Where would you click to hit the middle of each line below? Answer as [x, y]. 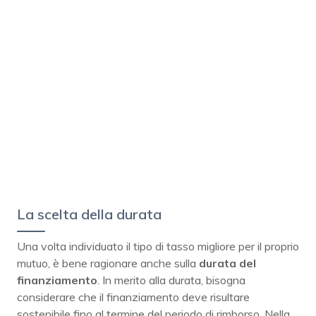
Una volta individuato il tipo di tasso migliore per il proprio [158, 246]
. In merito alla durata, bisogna [171, 280]
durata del [227, 263]
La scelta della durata [89, 214]
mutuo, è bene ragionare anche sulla [108, 263]
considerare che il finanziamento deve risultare [133, 297]
